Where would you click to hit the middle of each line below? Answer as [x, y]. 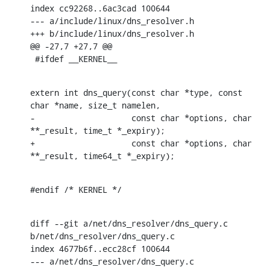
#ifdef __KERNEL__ [76, 58]
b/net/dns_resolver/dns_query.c [102, 236]
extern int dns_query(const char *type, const [136, 92]
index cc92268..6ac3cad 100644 [100, 8]
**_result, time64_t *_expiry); [102, 155]
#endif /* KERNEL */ [76, 189]
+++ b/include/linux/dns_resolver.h [112, 33]
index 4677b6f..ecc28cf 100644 [100, 248]
